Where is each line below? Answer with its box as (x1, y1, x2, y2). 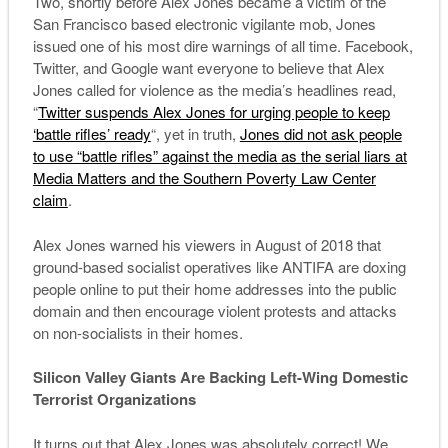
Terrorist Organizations (32, 388, 196, 411)
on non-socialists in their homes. (32, 321, 243, 343)
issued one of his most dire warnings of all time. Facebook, (32, 35, 413, 57)
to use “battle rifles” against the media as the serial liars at (32, 145, 407, 167)
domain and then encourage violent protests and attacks (32, 299, 397, 321)
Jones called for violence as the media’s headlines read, (32, 79, 396, 101)
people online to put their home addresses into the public (32, 277, 397, 299)
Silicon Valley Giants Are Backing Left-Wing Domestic (32, 366, 408, 389)
